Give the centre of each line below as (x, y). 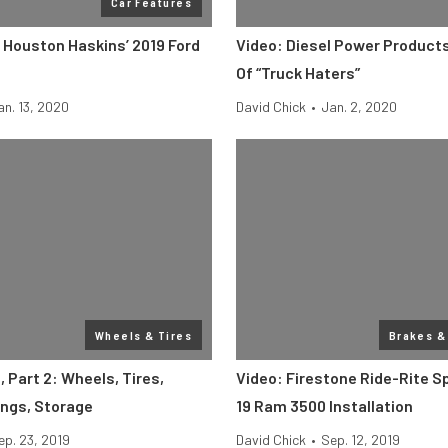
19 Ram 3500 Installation (324, 405)
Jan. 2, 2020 (359, 106)
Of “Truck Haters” (298, 72)
